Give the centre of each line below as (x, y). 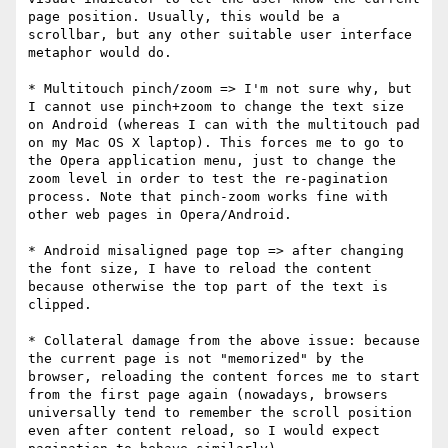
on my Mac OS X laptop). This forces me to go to (216, 143)
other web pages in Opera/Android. (160, 215)
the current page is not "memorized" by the (196, 359)
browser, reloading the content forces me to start (224, 377)
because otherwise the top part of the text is (208, 287)
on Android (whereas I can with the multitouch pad (224, 125)
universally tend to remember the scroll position (220, 413)
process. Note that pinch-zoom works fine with (208, 197)
